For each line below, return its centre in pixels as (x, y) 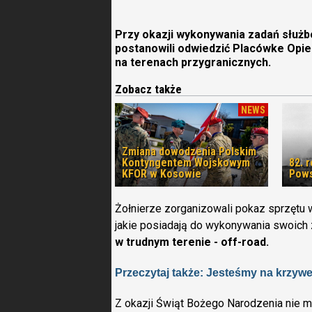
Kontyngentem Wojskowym (186, 163)
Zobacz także (148, 89)
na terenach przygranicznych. (193, 62)
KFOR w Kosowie (162, 174)
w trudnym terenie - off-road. (193, 242)
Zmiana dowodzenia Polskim (189, 151)
